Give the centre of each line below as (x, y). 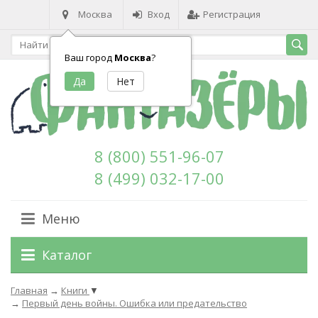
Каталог (67, 255)
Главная (29, 291)
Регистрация (232, 14)
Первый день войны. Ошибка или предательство (135, 303)
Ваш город (89, 57)
